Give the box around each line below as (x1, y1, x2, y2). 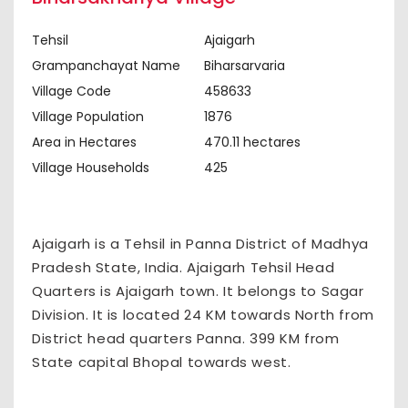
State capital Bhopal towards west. (32, 352, 291, 372)
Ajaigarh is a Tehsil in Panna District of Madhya (32, 234, 369, 253)
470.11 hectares (204, 133, 301, 151)
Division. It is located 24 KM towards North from (32, 305, 374, 324)
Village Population (32, 107, 144, 126)
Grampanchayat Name (32, 56, 180, 75)
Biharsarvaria (204, 56, 285, 75)
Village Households (32, 158, 149, 177)
